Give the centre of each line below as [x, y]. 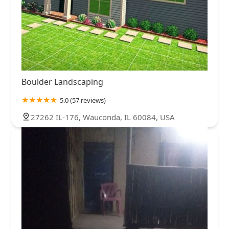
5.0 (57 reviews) [83, 100]
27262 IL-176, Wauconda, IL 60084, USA [103, 117]
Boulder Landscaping [62, 82]
